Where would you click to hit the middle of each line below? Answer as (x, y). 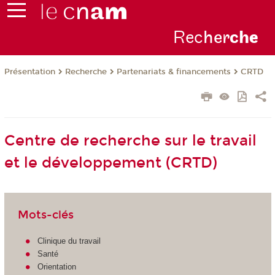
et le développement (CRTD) (110, 163)
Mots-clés (45, 215)
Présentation (29, 72)
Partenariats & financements (173, 72)
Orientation (57, 266)
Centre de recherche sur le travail (130, 141)
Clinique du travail (69, 241)
